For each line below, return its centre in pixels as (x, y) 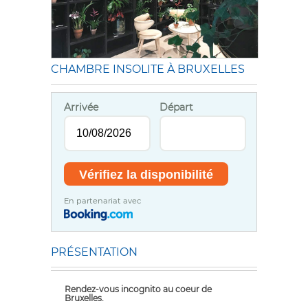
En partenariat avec (103, 200)
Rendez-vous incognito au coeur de (138, 289)
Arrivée (81, 108)
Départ (176, 108)
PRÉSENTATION (94, 252)
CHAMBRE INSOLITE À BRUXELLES (148, 69)
